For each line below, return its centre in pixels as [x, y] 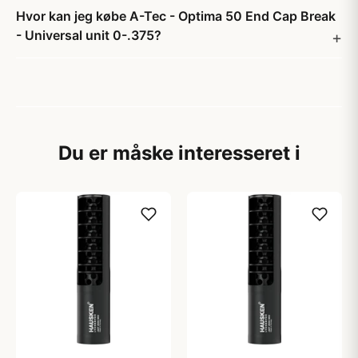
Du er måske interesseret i [179, 153]
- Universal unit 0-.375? [89, 35]
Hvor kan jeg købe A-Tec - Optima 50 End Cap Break [176, 16]
